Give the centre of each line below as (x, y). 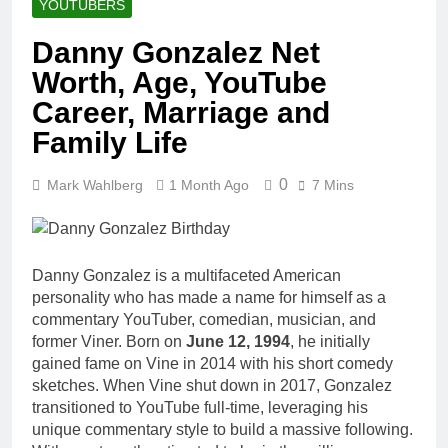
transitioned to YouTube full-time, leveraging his (200, 408)
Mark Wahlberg (95, 185)
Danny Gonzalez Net (176, 53)
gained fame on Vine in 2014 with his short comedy (212, 364)
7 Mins (333, 185)
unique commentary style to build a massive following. (222, 430)
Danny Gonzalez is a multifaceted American (186, 276)
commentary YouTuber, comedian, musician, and (204, 320)
